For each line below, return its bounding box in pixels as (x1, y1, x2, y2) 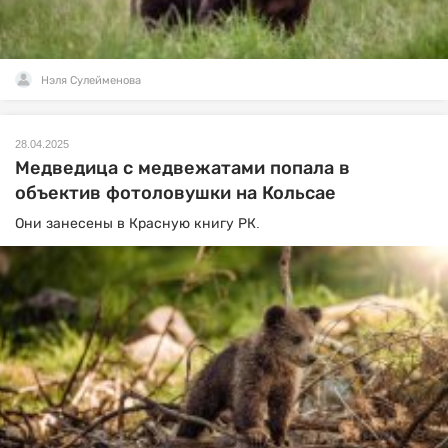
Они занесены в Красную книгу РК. (15, 214, 260, 231)
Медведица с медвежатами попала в (15, 157, 350, 178)
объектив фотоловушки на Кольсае (15, 182, 336, 203)
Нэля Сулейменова (41, 73, 141, 86)
